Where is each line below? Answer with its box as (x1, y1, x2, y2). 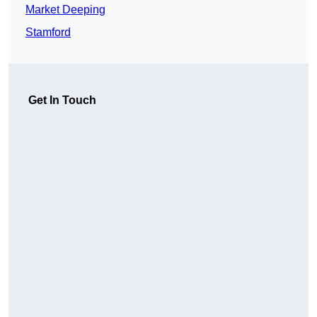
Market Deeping (25, 4, 105, 16)
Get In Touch (28, 94, 96, 107)
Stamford (25, 26, 71, 39)
